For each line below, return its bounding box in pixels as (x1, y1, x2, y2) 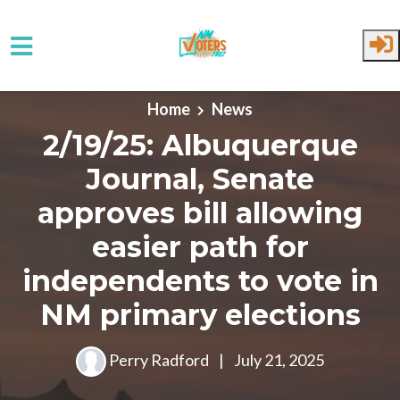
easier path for (91, 229, 309, 264)
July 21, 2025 (231, 349, 324, 370)
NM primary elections (39, 297, 361, 332)
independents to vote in (21, 263, 379, 298)
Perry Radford (106, 349, 212, 370)
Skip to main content (13, 84, 154, 104)
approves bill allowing (37, 196, 362, 230)
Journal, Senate (86, 162, 314, 196)
